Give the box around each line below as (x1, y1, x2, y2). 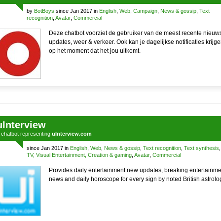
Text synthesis (184, 145, 219, 151)
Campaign (133, 8, 157, 14)
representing (18, 131, 52, 137)
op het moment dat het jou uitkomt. (48, 47, 141, 54)
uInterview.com (51, 131, 92, 137)
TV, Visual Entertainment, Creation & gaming (26, 152, 132, 158)
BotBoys (34, 8, 54, 14)
